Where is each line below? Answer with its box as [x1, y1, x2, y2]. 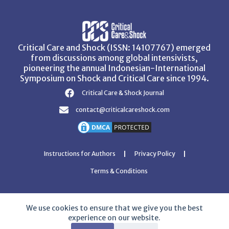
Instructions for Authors [43, 150, 116, 157]
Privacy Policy [134, 150, 175, 157]
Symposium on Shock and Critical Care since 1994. [19, 73, 209, 83]
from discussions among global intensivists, [31, 53, 198, 63]
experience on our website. [68, 213, 161, 222]
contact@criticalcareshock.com [76, 106, 170, 113]
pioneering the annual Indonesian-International [23, 63, 205, 73]
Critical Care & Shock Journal [81, 89, 164, 97]
